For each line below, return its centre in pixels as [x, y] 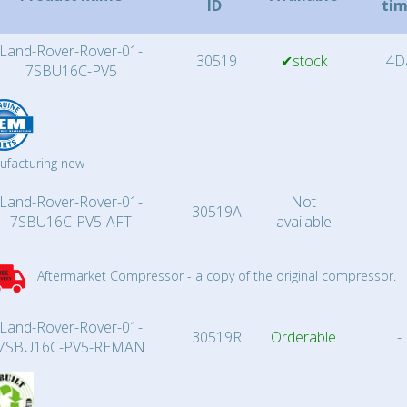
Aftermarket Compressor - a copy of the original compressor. [215, 276]
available [303, 222]
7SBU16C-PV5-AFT [71, 222]
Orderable [303, 337]
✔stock [303, 61]
